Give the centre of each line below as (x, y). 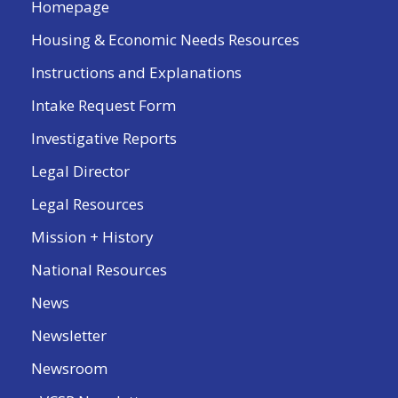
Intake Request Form (103, 106)
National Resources (99, 270)
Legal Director (80, 171)
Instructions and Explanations (136, 73)
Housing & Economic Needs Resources (165, 40)
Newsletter (69, 336)
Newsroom (69, 369)
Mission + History (92, 237)
